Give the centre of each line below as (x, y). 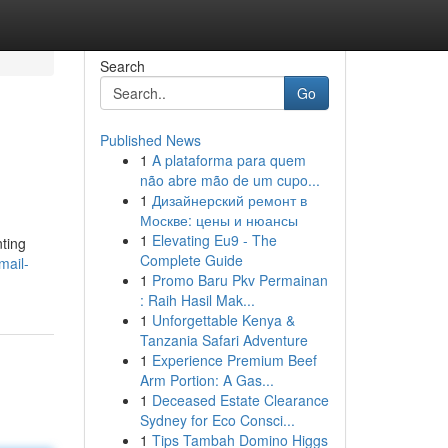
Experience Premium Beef (234, 360)
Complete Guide (191, 260)
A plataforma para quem (228, 160)
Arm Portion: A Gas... (206, 380)
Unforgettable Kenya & (223, 320)
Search (122, 66)
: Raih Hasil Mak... (197, 300)
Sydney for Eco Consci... (217, 420)
